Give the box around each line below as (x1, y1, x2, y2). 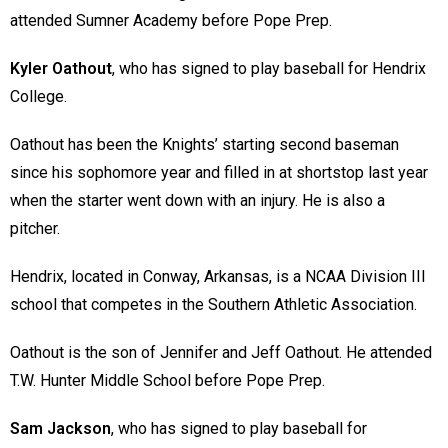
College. (10, 87, 71, 107)
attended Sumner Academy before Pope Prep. (10, 11, 336, 31)
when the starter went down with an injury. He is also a (10, 191, 385, 211)
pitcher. (10, 219, 64, 239)
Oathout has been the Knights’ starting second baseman (10, 135, 399, 155)
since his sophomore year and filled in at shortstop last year (10, 163, 428, 183)
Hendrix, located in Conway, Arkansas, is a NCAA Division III (10, 267, 426, 287)
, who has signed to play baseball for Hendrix (112, 59, 426, 79)
